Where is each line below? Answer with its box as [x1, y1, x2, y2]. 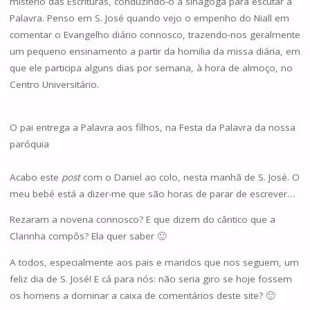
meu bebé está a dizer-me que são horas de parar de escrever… [9, 187, 295, 200]
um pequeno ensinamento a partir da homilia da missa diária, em [9, 45, 300, 58]
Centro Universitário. [9, 78, 99, 91]
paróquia [9, 137, 49, 150]
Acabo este [9, 170, 62, 183]
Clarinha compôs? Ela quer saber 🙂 [9, 230, 167, 243]
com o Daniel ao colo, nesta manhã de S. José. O [80, 170, 300, 183]
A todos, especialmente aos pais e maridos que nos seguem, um [9, 255, 299, 268]
